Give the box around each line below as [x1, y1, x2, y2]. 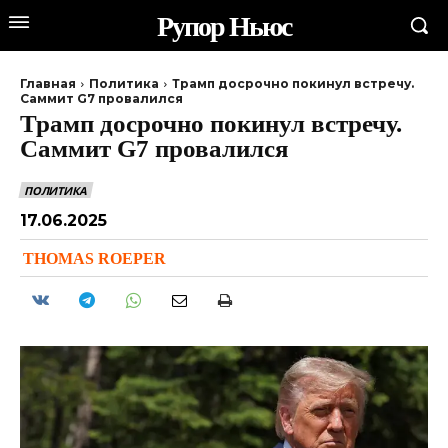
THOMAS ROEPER [23, 249, 166, 266]
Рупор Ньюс [157, 11, 291, 40]
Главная [20, 76, 76, 91]
